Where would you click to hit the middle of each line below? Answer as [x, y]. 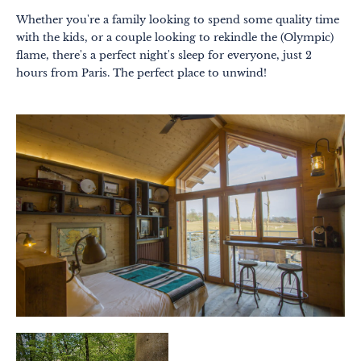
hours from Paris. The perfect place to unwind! [141, 73]
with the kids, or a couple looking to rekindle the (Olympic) [175, 37]
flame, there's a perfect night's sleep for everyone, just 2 [164, 55]
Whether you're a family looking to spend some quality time [178, 19]
